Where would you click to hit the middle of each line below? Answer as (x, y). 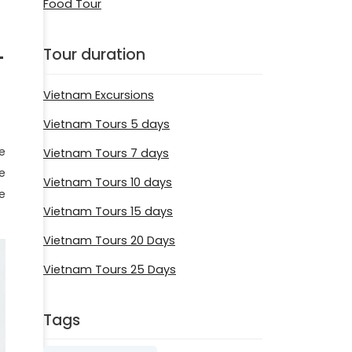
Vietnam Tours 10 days (108, 182)
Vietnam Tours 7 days (106, 153)
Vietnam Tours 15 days (108, 211)
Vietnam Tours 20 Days (109, 240)
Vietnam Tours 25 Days (110, 269)
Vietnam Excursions (99, 95)
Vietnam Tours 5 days (106, 124)
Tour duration (94, 55)
